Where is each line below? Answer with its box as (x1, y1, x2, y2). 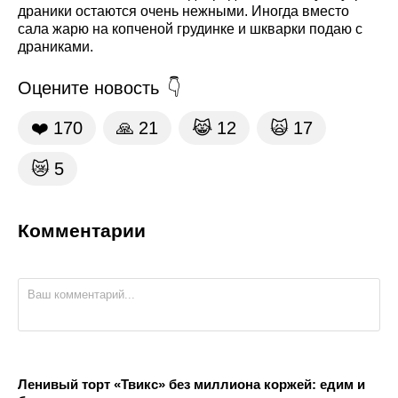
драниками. (18, 39, 93, 55)
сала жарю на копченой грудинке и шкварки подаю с (18, 21, 362, 37)
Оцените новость (18, 78, 159, 99)
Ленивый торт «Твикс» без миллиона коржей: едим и (18, 377, 365, 393)
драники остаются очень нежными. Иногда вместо (18, 4, 349, 20)
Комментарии (18, 220, 146, 242)
